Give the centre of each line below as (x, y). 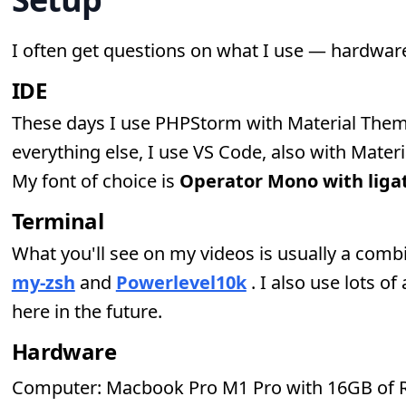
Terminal (57, 221)
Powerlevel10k (181, 282)
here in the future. (87, 311)
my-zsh (43, 282)
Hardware (63, 351)
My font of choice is (95, 181)
